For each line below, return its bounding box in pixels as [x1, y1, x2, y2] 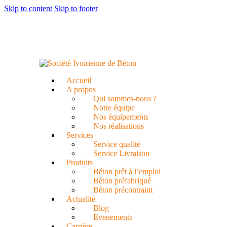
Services [66, 131, 93, 139]
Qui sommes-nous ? [93, 94, 157, 103]
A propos [66, 85, 96, 94]
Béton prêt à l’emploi [93, 167, 161, 176]
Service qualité [93, 140, 140, 148]
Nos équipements [93, 112, 148, 121]
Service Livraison [93, 149, 149, 158]
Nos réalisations [93, 122, 144, 130]
